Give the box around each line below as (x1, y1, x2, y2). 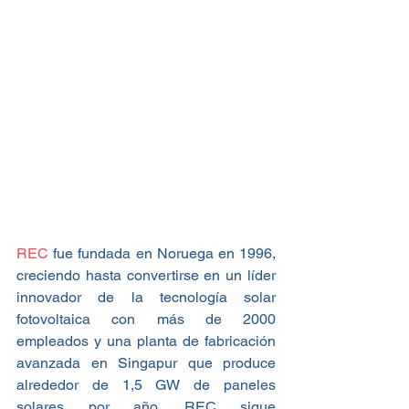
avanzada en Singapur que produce (16, 353, 276, 372)
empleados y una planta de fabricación (16, 331, 276, 350)
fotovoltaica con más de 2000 (16, 309, 276, 328)
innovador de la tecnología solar (16, 288, 276, 306)
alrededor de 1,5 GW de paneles (16, 375, 276, 393)
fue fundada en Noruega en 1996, (53, 244, 277, 262)
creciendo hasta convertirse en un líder (16, 266, 276, 284)
